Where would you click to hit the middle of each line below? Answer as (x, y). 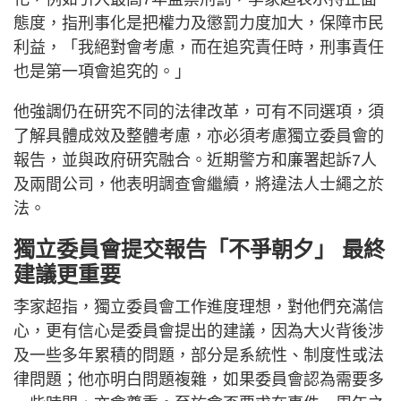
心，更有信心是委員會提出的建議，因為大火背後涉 (199, 331)
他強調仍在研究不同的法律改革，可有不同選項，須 (199, 111)
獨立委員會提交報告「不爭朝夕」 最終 (199, 249)
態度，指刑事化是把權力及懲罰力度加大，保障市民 (199, 23)
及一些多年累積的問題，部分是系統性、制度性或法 (199, 355)
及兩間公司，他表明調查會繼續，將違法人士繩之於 (199, 184)
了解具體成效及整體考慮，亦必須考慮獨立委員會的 (199, 136)
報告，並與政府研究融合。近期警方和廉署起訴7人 (195, 160)
